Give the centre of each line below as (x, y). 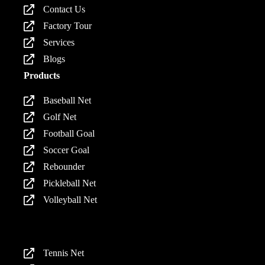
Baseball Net (67, 101)
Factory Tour (68, 26)
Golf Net (60, 117)
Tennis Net (64, 253)
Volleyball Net (70, 200)
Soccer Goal (67, 150)
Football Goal (69, 134)
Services (59, 43)
